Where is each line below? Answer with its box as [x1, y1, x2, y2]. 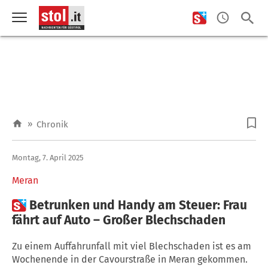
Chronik [36, 119, 68, 130]
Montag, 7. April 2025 [12, 153, 84, 162]
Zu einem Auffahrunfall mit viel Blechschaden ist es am [12, 240, 251, 252]
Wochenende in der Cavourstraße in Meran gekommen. [12, 253, 248, 265]
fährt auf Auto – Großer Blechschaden [12, 212, 226, 228]
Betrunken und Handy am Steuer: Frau [29, 197, 247, 213]
